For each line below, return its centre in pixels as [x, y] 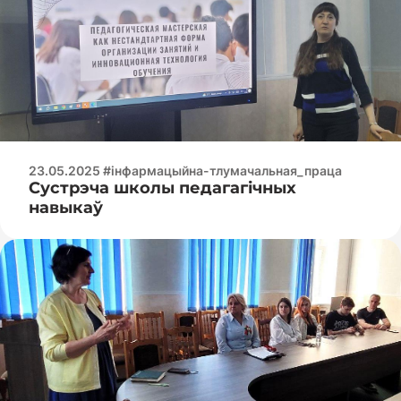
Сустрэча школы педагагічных [162, 188]
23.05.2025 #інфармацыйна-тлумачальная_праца [185, 170]
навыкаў [66, 207]
